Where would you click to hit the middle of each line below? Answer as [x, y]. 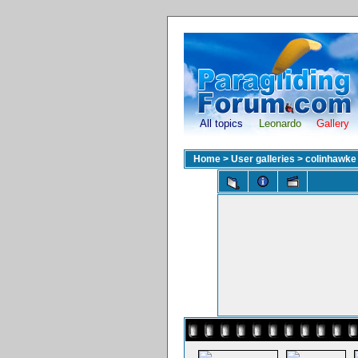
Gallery [332, 123]
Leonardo [280, 123]
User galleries [263, 159]
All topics [221, 123]
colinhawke [330, 159]
